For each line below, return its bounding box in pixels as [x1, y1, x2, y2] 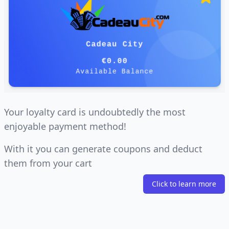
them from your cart [4, 156, 92, 169]
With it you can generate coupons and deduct [4, 142, 202, 155]
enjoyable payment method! [4, 120, 126, 132]
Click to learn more [152, 178, 216, 189]
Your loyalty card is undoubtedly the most [4, 105, 186, 118]
